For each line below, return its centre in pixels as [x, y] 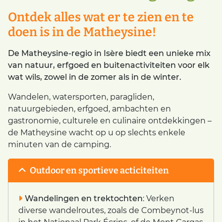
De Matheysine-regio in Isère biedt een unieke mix [109, 54]
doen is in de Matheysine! [82, 32]
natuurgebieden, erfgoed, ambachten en [89, 109]
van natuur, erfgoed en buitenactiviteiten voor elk [109, 65]
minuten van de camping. [59, 145]
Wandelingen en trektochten [83, 199]
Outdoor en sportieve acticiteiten [99, 171]
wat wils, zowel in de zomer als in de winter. [95, 77]
